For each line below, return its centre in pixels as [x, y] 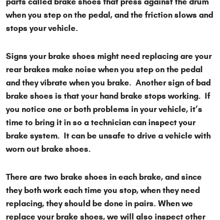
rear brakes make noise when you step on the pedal [104, 70]
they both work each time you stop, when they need [103, 191]
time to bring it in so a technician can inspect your [101, 123]
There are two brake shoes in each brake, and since [104, 177]
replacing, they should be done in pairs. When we [99, 204]
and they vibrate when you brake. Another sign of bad [108, 83]
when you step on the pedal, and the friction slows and [110, 15]
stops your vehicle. [44, 28]
